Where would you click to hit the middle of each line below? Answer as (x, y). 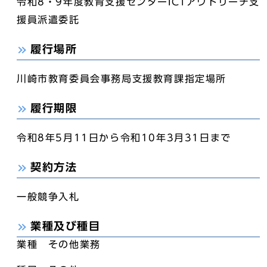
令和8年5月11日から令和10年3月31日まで (124, 138)
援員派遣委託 (48, 20)
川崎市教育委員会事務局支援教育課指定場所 (122, 79)
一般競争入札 (48, 197)
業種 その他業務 (59, 244)
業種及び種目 (66, 226)
